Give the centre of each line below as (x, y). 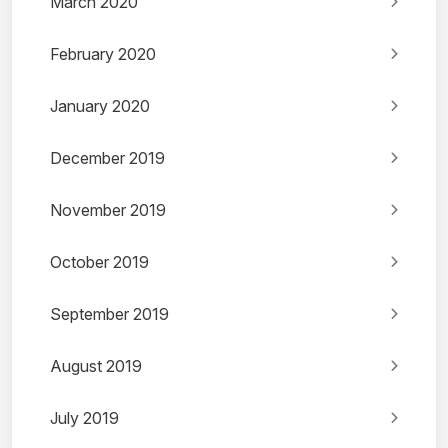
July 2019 (84, 418)
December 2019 (107, 158)
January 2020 (100, 106)
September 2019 (109, 314)
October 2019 (99, 262)
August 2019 (96, 366)
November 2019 (108, 210)
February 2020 (103, 54)
